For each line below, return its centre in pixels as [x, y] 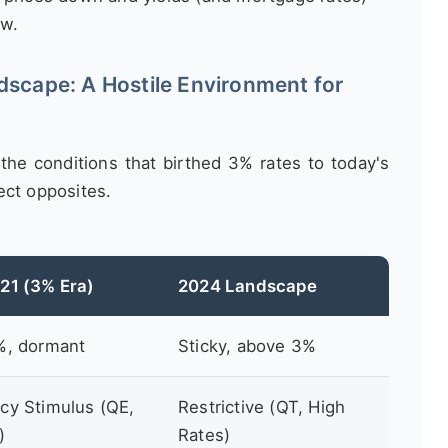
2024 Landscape [247, 286]
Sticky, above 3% [247, 346]
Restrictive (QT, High [262, 407]
